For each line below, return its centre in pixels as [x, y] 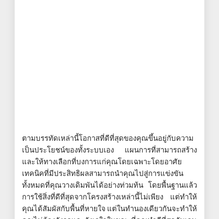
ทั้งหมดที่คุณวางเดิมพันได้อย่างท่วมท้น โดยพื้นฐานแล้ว [109, 185]
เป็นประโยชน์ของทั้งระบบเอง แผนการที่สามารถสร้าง [109, 150]
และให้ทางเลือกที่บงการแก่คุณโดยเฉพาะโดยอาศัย [102, 161]
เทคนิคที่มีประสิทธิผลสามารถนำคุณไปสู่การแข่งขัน [103, 173]
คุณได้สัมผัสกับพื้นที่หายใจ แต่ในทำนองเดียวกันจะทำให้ [109, 208]
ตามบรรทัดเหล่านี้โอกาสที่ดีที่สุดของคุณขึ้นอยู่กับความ [108, 138]
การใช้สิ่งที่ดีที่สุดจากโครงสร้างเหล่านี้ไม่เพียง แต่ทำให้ [109, 197]
